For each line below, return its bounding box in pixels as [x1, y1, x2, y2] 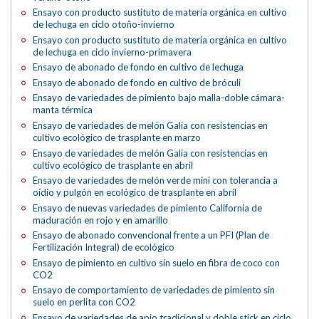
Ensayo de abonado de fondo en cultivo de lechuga [33, 61, 244, 73]
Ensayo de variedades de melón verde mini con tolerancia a [33, 174, 278, 187]
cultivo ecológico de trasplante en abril [33, 159, 194, 171]
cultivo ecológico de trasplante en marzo [33, 132, 202, 144]
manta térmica [33, 104, 93, 116]
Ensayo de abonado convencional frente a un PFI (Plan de [33, 229, 270, 241]
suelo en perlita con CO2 [33, 296, 136, 308]
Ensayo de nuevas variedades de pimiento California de [33, 202, 263, 214]
